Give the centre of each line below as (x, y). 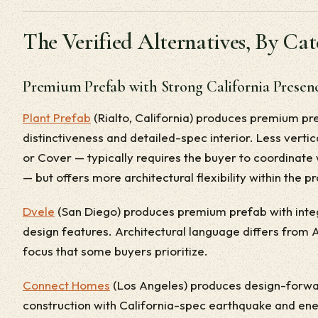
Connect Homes (66, 285)
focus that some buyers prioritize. (115, 251)
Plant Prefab (57, 117)
